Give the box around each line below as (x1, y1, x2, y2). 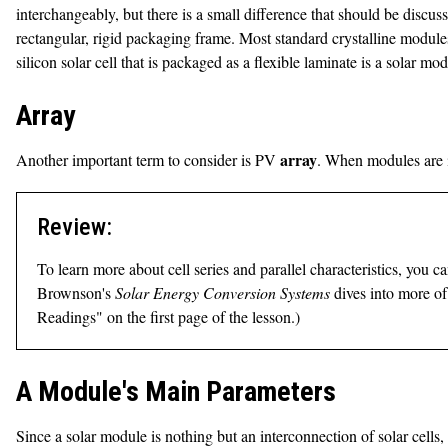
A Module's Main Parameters (16, 375, 336, 408)
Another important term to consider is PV (16, 149, 280, 170)
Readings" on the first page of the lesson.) (37, 306, 300, 327)
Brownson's (37, 282, 115, 303)
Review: (37, 213, 112, 241)
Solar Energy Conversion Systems (115, 282, 330, 303)
